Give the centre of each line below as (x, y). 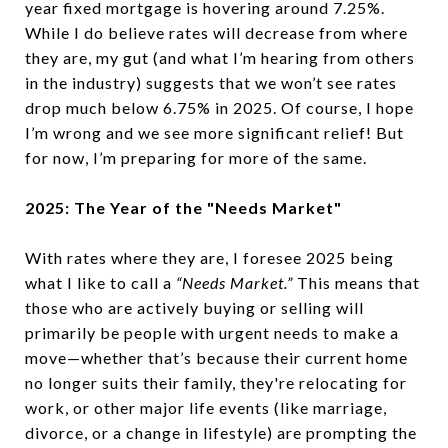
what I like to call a (100, 282)
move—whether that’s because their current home (216, 357)
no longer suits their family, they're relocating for (216, 382)
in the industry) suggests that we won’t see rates (211, 82)
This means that (356, 282)
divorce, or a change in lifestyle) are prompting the (221, 432)
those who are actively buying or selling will (194, 307)
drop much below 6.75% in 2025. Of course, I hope (219, 107)
